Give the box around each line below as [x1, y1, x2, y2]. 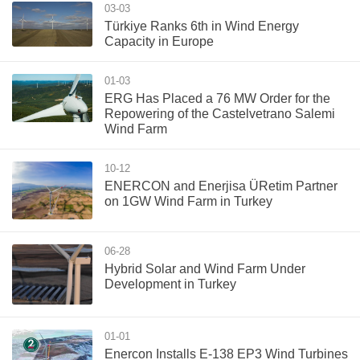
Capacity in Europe [104, 35, 214, 49]
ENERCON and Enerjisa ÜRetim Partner [104, 179, 337, 194]
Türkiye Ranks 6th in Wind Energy [104, 19, 299, 34]
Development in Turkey [104, 277, 236, 292]
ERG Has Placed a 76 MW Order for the [104, 92, 330, 106]
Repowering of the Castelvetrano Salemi [104, 107, 335, 121]
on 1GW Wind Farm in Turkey [104, 194, 272, 209]
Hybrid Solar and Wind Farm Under [104, 262, 305, 276]
